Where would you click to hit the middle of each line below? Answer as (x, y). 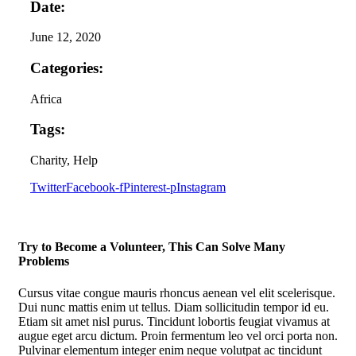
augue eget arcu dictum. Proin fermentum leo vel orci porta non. (178, 335)
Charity (48, 161)
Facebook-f (95, 188)
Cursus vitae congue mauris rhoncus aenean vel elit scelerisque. (177, 292)
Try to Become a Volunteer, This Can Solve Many (152, 247)
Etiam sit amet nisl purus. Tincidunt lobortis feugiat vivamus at (174, 321)
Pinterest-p (150, 188)
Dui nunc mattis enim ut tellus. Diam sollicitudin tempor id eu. (174, 307)
